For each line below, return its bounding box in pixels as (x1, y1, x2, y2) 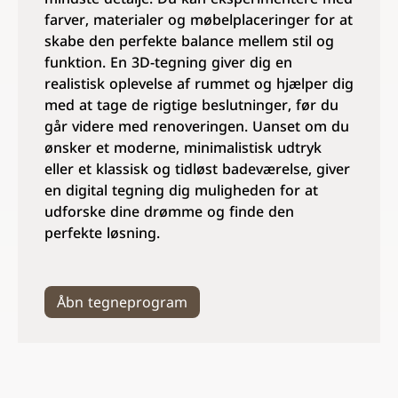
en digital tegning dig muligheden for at (44, 182, 318, 201)
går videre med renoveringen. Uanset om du (44, 118, 349, 137)
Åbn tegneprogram (57, 294, 187, 313)
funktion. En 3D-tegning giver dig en (44, 54, 292, 73)
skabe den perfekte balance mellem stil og (44, 33, 334, 52)
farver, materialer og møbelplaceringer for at (44, 12, 353, 30)
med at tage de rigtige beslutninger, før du (44, 97, 338, 115)
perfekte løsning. (44, 225, 160, 243)
